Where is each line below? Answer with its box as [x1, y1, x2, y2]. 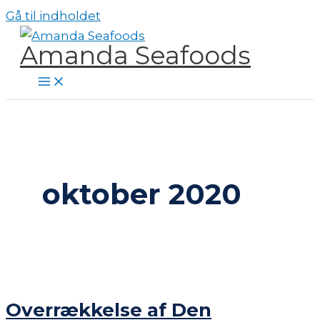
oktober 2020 [42, 176, 241, 212]
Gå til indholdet [6, 9, 101, 23]
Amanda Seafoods [20, 40, 251, 71]
